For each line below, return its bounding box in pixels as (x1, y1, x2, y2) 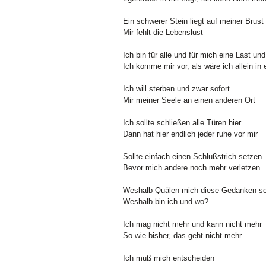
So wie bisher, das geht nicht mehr (123, 230, 242, 240)
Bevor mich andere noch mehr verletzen (123, 163, 260, 172)
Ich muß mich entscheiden (123, 253, 214, 262)
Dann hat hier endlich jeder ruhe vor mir (123, 129, 258, 138)
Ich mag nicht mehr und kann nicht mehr (123, 219, 262, 229)
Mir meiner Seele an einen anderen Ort (123, 95, 255, 104)
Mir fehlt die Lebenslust (123, 27, 203, 37)
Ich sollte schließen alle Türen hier (123, 118, 241, 127)
